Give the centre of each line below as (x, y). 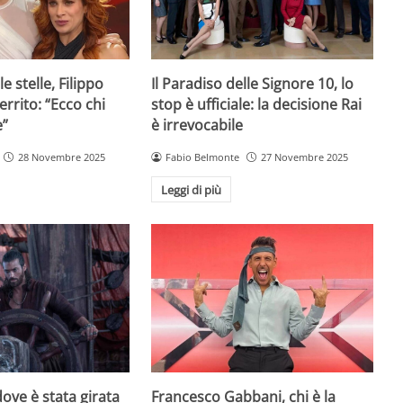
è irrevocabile (197, 125)
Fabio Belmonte (203, 157)
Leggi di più (191, 189)
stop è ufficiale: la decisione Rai (257, 105)
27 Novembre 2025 (304, 157)
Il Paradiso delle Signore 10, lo (253, 84)
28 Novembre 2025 (61, 157)
